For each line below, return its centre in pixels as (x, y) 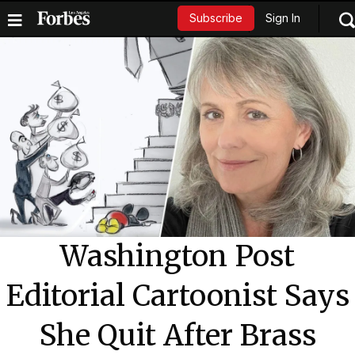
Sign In (282, 18)
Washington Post (177, 257)
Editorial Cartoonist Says (177, 296)
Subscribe (216, 18)
